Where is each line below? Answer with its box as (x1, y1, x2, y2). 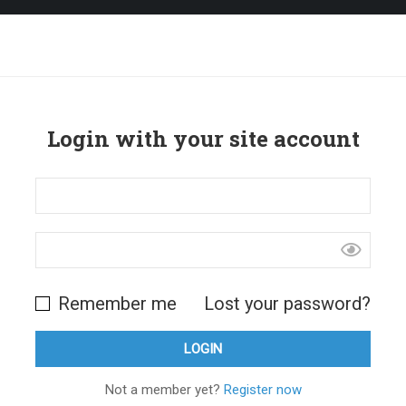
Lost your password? (204, 293, 371, 314)
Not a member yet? (104, 382, 224, 398)
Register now (223, 382, 302, 398)
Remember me (53, 293, 177, 314)
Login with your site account (46, 124, 360, 153)
